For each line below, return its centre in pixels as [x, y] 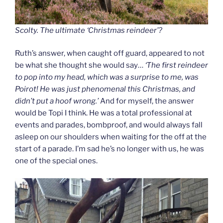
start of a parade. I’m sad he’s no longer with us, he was [110, 149]
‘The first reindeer [176, 65]
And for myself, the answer [147, 101]
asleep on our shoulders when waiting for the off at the [111, 137]
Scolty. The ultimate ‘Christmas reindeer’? [89, 30]
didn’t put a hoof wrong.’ [57, 101]
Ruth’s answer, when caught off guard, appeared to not [110, 54]
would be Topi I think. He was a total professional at [104, 113]
